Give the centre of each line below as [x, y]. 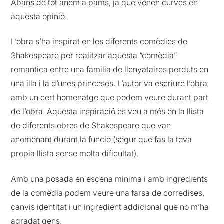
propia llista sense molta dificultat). [75, 154]
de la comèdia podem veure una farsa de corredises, [108, 193]
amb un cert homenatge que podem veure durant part [110, 98]
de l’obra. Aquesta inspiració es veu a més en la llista [108, 112]
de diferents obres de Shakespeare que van [91, 126]
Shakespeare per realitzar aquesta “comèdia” [94, 56]
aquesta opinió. [39, 16]
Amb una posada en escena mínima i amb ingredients [110, 179]
